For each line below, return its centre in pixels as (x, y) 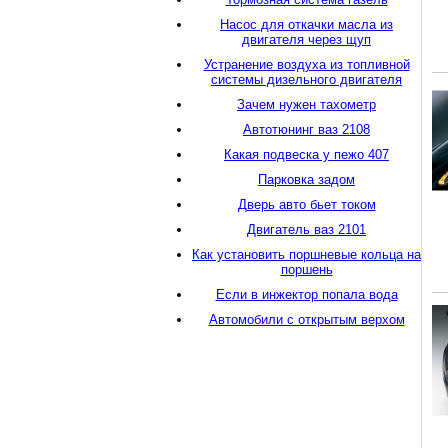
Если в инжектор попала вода (306, 294)
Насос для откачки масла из (306, 24)
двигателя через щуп (306, 39)
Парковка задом (306, 179)
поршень (306, 269)
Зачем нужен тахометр (306, 104)
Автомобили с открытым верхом (306, 319)
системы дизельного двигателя (306, 79)
